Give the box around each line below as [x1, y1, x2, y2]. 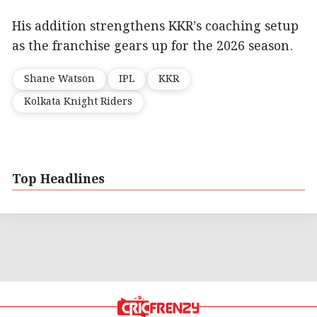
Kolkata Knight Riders [24, 93, 132, 110]
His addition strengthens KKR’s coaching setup [12, 16, 299, 37]
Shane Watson [24, 71, 95, 87]
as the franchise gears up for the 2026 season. [12, 36, 293, 57]
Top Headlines [12, 169, 105, 190]
